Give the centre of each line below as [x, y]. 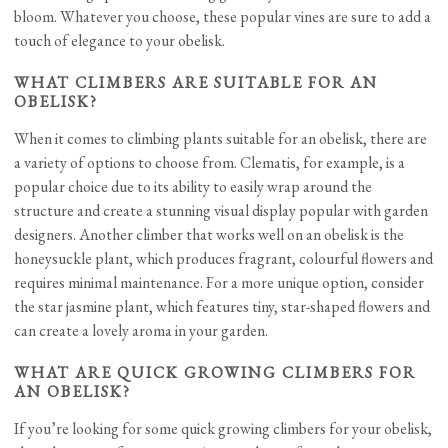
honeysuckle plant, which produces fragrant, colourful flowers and [224, 259]
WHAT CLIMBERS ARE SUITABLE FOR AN [196, 83]
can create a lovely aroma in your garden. [141, 331]
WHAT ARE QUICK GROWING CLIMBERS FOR [215, 373]
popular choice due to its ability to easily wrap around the [193, 187]
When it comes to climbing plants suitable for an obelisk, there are [221, 139]
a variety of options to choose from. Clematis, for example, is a [210, 163]
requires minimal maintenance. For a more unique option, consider [219, 283]
